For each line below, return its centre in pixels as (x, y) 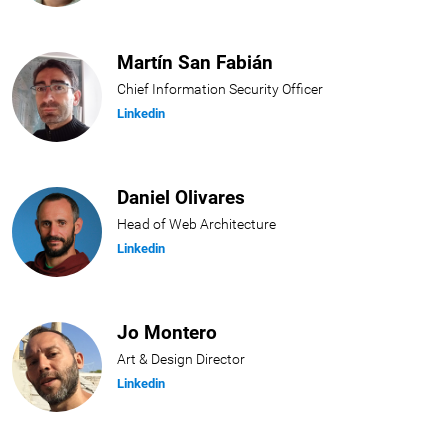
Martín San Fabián (195, 63)
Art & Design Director (181, 360)
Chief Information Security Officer (220, 90)
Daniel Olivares (181, 198)
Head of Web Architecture (197, 225)
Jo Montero (167, 333)
